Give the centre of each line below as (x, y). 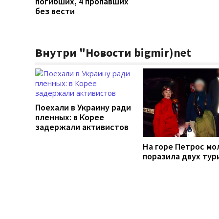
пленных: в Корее (70, 117)
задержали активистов (82, 127)
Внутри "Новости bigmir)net (113, 52)
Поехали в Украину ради (83, 107)
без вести (55, 11)
